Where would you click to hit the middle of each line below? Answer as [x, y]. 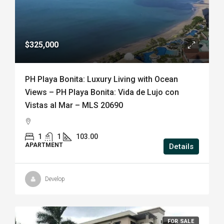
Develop [55, 179]
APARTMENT [44, 145]
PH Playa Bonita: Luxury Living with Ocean [101, 79]
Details [181, 146]
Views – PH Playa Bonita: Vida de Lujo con [102, 92]
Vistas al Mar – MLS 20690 [74, 105]
